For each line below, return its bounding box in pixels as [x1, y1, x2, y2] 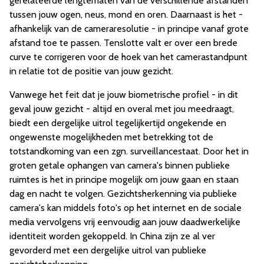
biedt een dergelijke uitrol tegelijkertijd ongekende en [9, 117, 226, 129]
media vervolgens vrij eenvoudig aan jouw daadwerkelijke [9, 216, 240, 228]
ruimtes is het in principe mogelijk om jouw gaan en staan [9, 174, 239, 186]
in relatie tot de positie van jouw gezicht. [9, 65, 173, 77]
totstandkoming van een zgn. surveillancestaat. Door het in [9, 146, 249, 157]
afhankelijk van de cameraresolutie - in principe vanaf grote [9, 23, 249, 35]
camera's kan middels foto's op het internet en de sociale [9, 202, 242, 214]
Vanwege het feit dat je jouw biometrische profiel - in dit [9, 89, 238, 101]
